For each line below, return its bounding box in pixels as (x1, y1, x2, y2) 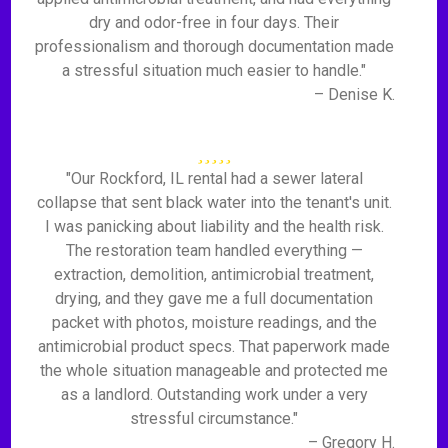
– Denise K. (313, 85, 395, 104)
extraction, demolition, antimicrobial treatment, (54, 265, 375, 284)
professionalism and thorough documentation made (34, 37, 394, 56)
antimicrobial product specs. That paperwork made (38, 337, 391, 356)
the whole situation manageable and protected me (40, 361, 389, 380)
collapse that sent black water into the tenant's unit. (36, 193, 392, 212)
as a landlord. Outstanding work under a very (60, 385, 368, 404)
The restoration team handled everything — (65, 241, 363, 260)
